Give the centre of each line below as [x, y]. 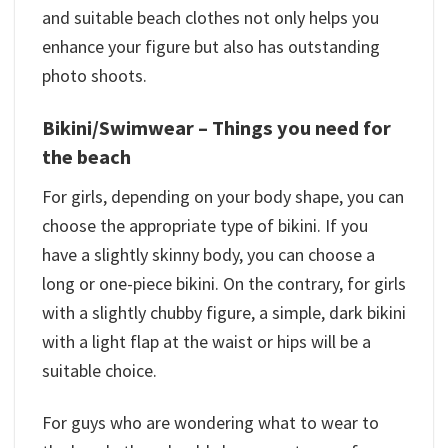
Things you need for [301, 127]
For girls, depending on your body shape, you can [223, 196]
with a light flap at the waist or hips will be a [206, 341]
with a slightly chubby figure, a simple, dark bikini [224, 312]
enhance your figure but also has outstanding [211, 47]
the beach [86, 156]
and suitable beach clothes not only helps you [210, 18]
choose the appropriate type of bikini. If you [205, 225]
